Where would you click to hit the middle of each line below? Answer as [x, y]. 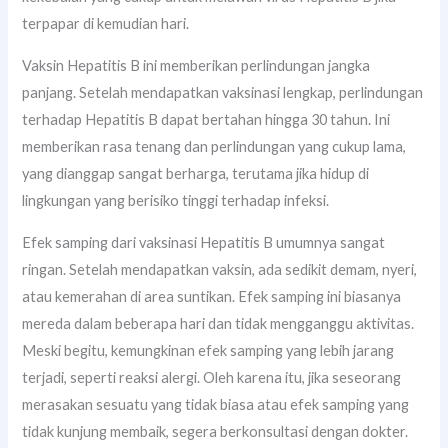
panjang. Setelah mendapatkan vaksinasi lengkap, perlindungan [223, 92]
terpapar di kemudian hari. [106, 24]
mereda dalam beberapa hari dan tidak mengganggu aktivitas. [218, 323]
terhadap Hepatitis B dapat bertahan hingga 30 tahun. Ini [206, 119]
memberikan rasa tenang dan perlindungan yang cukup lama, [214, 146]
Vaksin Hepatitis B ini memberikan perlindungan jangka [196, 65]
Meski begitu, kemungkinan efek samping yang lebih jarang [208, 350]
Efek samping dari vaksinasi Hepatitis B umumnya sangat [204, 242]
